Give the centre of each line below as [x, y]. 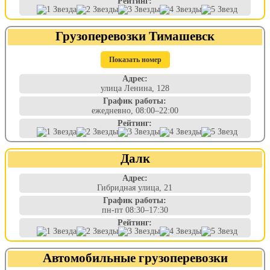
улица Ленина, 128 [135, 88]
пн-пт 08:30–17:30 [135, 210]
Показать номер [135, 60]
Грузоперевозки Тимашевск [135, 36]
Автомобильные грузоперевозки [135, 258]
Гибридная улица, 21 [135, 188]
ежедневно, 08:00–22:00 [135, 111]
